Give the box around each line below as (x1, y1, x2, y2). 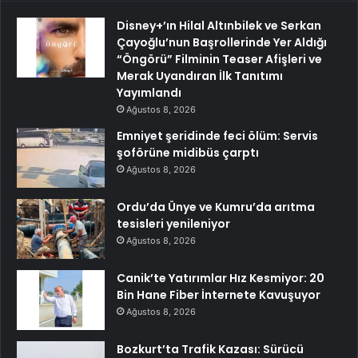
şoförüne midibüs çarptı (117, 145, 259, 161)
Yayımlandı (117, 85, 181, 101)
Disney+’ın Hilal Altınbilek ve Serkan (117, 18, 321, 34)
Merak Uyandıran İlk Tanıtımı (117, 68, 283, 85)
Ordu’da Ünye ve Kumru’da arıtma (117, 199, 315, 216)
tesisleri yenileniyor (117, 216, 230, 233)
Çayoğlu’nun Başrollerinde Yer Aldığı (117, 34, 327, 51)
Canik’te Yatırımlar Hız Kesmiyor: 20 (117, 270, 324, 287)
